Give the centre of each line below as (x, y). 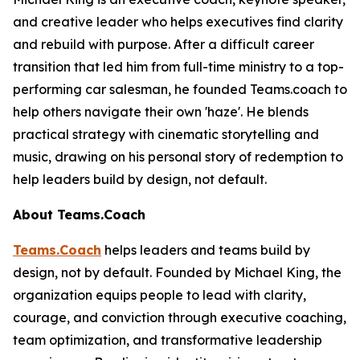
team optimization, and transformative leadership (168, 340)
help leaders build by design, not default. (140, 179)
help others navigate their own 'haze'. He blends (161, 112)
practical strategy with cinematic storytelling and (166, 134)
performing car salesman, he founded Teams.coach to (180, 89)
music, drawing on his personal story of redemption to (178, 157)
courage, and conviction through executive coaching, (180, 317)
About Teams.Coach (79, 215)
